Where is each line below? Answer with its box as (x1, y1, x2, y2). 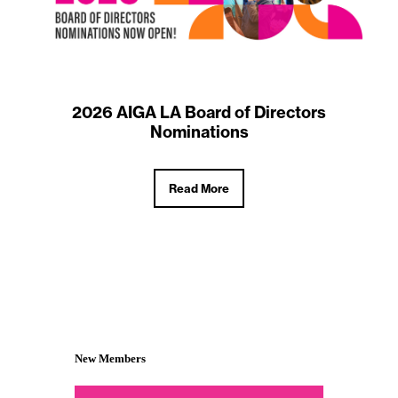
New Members (75, 352, 146, 366)
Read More (169, 181, 229, 196)
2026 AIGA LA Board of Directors (72, 102, 326, 123)
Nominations (149, 122, 249, 143)
